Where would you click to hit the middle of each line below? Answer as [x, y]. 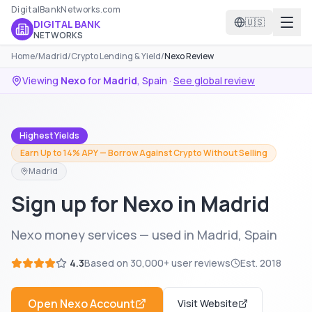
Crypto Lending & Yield [116, 56]
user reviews [200, 263]
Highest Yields [49, 135]
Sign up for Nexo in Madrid [140, 204]
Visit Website [208, 303]
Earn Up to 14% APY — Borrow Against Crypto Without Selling [144, 153]
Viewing [41, 80]
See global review [214, 80]
